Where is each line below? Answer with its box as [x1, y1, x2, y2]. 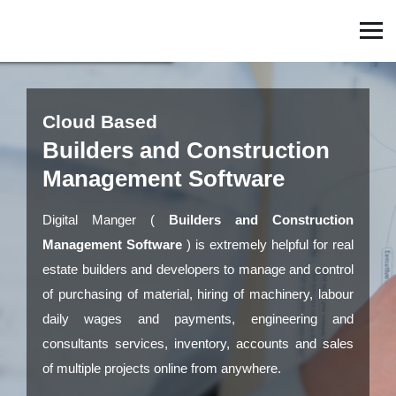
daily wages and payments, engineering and [42, 311, 354, 326]
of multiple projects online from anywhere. [42, 361, 281, 376]
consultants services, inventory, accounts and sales [42, 336, 354, 351]
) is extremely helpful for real [182, 237, 354, 252]
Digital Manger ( [42, 212, 169, 227]
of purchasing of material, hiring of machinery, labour [42, 286, 354, 301]
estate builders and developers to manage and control [42, 262, 354, 277]
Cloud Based [42, 111, 157, 132]
